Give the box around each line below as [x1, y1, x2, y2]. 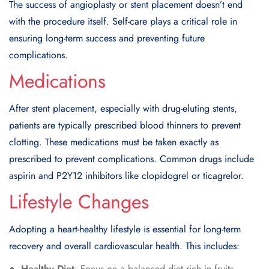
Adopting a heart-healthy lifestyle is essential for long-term [9, 222, 241, 236]
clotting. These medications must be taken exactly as [9, 134, 219, 149]
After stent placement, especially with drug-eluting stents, [9, 101, 237, 115]
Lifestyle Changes [9, 187, 149, 216]
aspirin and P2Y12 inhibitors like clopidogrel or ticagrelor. [9, 168, 244, 183]
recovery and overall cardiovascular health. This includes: [9, 238, 240, 253]
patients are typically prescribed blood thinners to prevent [9, 118, 241, 132]
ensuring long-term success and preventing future [9, 31, 205, 45]
